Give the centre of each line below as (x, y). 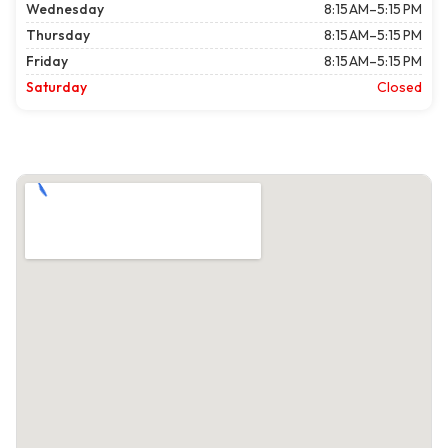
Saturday (56, 87)
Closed (399, 87)
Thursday (58, 35)
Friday (47, 61)
